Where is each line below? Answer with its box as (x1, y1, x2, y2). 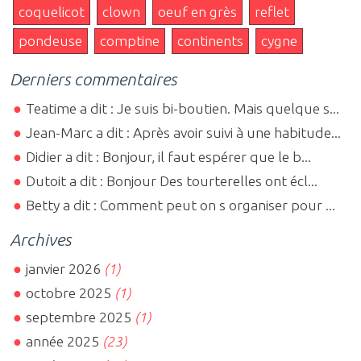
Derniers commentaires (10, 68, 176, 89)
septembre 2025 (26, 309, 132, 326)
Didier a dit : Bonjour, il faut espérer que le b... (26, 148, 312, 164)
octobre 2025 (26, 285, 112, 301)
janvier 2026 (26, 261, 102, 277)
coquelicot (19, 3, 85, 19)
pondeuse (19, 32, 82, 48)
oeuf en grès (158, 3, 237, 19)
